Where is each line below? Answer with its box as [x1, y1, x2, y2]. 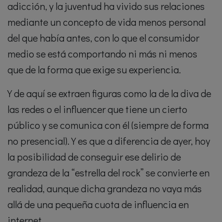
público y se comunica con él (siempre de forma [7, 118, 209, 131]
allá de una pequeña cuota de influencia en [7, 198, 189, 211]
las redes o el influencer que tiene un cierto [7, 103, 187, 115]
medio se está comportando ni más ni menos [7, 47, 197, 60]
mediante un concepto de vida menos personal [7, 15, 206, 28]
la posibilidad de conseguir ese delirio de [7, 150, 181, 163]
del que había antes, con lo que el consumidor [7, 31, 199, 44]
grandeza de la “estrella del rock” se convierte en [7, 166, 210, 179]
